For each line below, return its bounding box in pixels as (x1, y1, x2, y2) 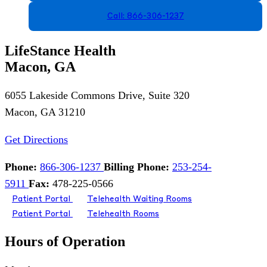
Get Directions (5, 133, 68, 146)
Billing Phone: (104, 161, 169, 173)
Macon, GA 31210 (5, 106, 85, 119)
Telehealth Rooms (87, 210, 159, 219)
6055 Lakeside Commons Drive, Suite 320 (5, 89, 190, 102)
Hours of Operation (5, 234, 125, 250)
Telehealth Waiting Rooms (87, 195, 192, 204)
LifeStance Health (5, 43, 116, 59)
